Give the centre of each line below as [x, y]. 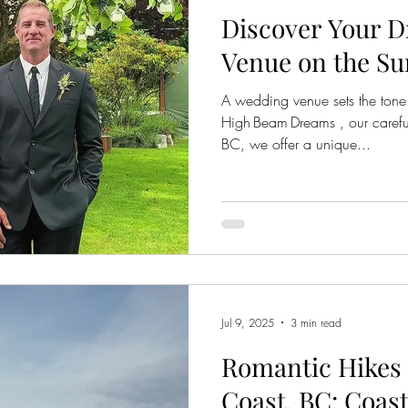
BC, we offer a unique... [296, 143]
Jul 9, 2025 [248, 322]
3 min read [316, 322]
